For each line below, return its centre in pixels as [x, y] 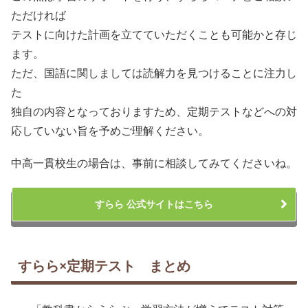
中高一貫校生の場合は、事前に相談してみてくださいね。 [154, 163]
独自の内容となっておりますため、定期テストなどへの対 [154, 112]
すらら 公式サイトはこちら [154, 203]
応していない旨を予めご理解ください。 [110, 131]
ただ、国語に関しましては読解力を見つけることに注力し [154, 73]
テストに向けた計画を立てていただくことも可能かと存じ [154, 35]
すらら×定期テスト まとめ [104, 265]
